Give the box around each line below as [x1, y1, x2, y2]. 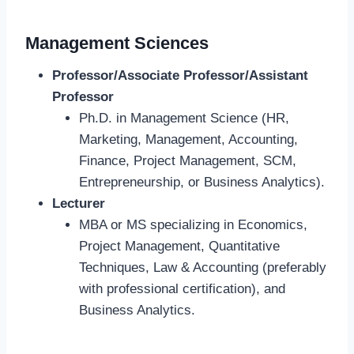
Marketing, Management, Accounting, [79, 132, 298, 148]
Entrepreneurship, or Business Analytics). [79, 175, 325, 190]
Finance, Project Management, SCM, [79, 153, 296, 169]
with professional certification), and [79, 281, 285, 297]
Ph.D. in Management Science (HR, [79, 111, 289, 126]
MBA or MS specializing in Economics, [79, 217, 307, 233]
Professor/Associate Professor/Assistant [52, 68, 308, 84]
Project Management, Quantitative [79, 239, 280, 254]
